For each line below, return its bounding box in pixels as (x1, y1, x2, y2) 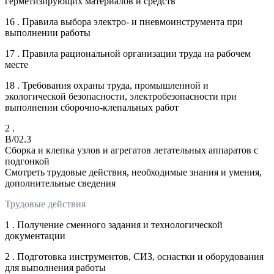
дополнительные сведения (5, 177, 116, 188)
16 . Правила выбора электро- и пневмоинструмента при (5, 16, 243, 27)
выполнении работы (5, 27, 91, 38)
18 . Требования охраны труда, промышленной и (5, 80, 209, 91)
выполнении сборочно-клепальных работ (5, 102, 179, 113)
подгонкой (5, 155, 50, 166)
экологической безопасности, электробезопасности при (5, 91, 237, 102)
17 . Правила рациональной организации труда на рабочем (5, 48, 251, 59)
